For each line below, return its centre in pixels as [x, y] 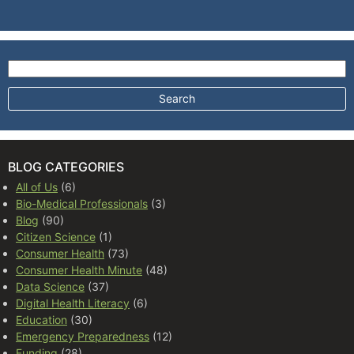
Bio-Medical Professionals [82, 203]
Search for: [36, 65]
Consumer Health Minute [79, 269]
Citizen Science [56, 236]
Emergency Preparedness [83, 336]
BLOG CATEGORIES [66, 166]
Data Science [50, 286]
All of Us [37, 186]
